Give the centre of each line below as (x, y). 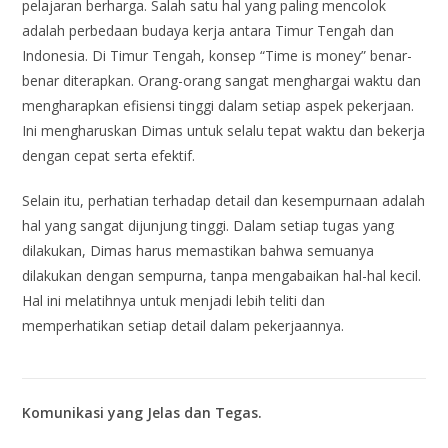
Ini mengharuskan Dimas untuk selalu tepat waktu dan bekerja (224, 130)
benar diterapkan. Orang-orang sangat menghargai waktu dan (222, 80)
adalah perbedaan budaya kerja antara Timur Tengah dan (208, 30)
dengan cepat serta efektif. (109, 155)
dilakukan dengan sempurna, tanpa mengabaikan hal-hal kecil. (222, 275)
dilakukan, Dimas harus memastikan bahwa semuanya (198, 250)
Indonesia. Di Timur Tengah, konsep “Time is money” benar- (217, 55)
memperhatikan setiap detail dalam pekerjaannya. (183, 325)
